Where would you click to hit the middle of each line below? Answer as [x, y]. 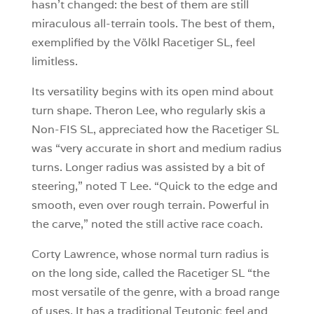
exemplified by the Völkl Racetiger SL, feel [143, 43]
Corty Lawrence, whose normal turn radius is [150, 254]
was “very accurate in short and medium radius [156, 149]
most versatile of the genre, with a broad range [155, 292]
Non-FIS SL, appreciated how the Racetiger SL [155, 130]
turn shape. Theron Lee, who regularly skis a [148, 111]
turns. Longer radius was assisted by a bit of [148, 168]
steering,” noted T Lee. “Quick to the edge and [154, 186]
